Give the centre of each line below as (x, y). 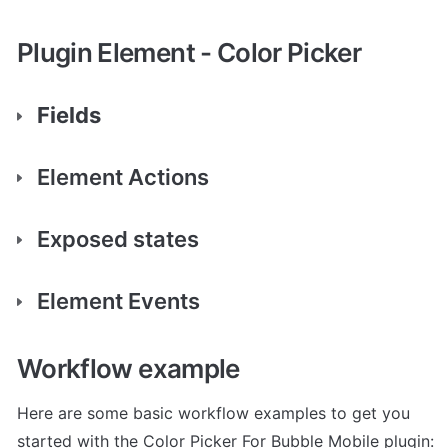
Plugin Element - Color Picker (189, 52)
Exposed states (118, 238)
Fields (69, 115)
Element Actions (123, 177)
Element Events (118, 300)
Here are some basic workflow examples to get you (213, 412)
